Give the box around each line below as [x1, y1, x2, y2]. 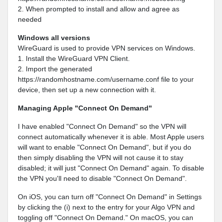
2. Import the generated [18, 65, 92, 73]
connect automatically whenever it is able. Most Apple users [18, 133, 204, 141]
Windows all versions [18, 34, 90, 42]
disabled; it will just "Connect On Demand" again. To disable [18, 164, 204, 172]
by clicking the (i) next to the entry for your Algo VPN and [18, 203, 195, 211]
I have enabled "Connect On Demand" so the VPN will [18, 122, 186, 130]
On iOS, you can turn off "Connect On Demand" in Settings [18, 193, 202, 201]
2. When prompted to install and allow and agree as [18, 5, 179, 13]
